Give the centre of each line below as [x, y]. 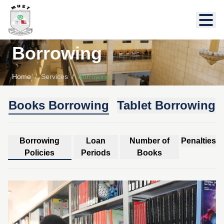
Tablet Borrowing [166, 105]
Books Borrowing [59, 105]
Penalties [198, 140]
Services [54, 76]
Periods [95, 152]
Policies [40, 152]
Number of [150, 140]
